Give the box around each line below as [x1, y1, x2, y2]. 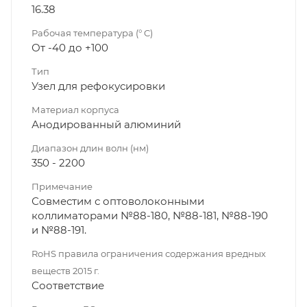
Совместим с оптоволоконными [32, 194, 204, 208]
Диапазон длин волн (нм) [32, 142, 149, 153]
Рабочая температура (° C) [32, 27, 153, 38]
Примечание [32, 180, 93, 192]
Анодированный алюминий [32, 117, 181, 131]
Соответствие [32, 278, 104, 292]
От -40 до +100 [32, 40, 108, 54]
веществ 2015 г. [32, 265, 99, 276]
